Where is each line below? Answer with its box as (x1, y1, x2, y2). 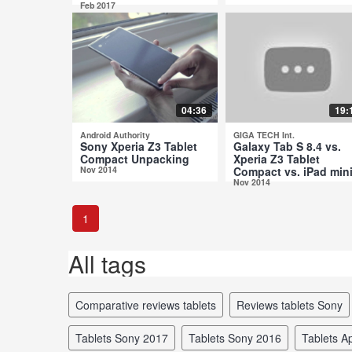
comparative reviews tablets (83, 296, 216, 313)
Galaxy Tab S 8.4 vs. (233, 137, 341, 154)
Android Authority (80, 128, 150, 141)
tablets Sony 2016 (195, 329, 281, 346)
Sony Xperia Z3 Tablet (80, 137, 197, 154)
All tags (68, 246, 146, 280)
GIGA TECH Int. (233, 128, 295, 141)
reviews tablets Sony (244, 296, 343, 313)
